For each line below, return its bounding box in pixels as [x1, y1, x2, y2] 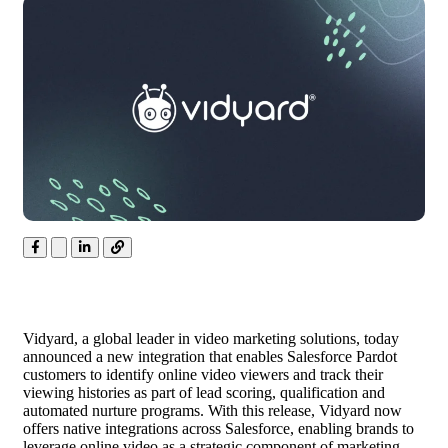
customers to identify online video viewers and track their [23, 366, 383, 384]
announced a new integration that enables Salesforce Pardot [23, 348, 397, 366]
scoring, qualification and [222, 384, 385, 402]
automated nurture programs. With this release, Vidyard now [23, 402, 402, 420]
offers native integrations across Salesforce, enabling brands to [23, 420, 414, 438]
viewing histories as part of [23, 384, 196, 402]
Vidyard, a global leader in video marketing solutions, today [23, 330, 399, 348]
